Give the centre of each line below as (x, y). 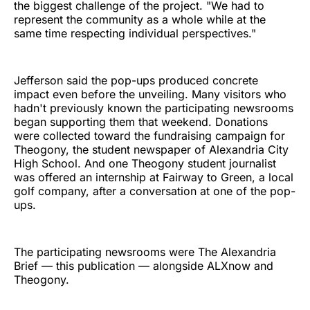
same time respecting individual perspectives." (135, 34)
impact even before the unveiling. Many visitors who (150, 94)
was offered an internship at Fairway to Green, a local (154, 177)
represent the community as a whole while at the (140, 20)
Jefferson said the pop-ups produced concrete (136, 81)
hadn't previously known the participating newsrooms (154, 108)
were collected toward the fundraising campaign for (149, 136)
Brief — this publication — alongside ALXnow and (144, 266)
